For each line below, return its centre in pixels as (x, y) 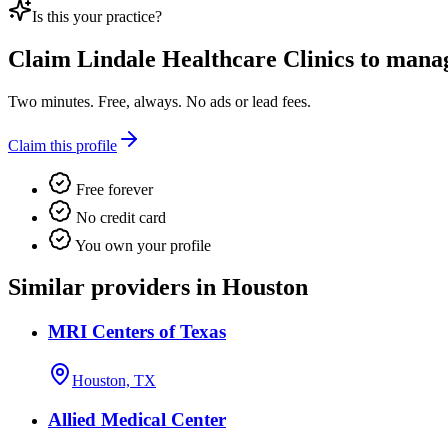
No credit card (119, 217)
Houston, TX (114, 381)
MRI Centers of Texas (137, 332)
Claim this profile (62, 145)
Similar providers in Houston (158, 287)
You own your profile (141, 245)
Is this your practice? (97, 16)
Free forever (112, 189)
